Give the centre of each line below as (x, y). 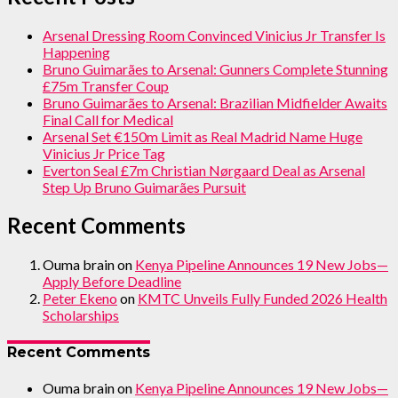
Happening (76, 52)
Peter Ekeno (80, 298)
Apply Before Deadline (112, 282)
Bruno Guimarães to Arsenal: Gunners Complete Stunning (215, 68)
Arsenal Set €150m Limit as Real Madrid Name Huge (203, 136)
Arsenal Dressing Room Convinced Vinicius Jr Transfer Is (214, 35)
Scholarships (81, 315)
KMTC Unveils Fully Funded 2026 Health (263, 298)
